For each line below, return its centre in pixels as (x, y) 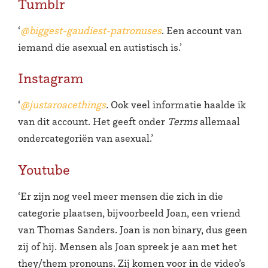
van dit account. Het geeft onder (93, 122)
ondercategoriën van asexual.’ (86, 138)
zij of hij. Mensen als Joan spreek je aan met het (127, 246)
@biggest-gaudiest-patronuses (91, 30)
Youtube (44, 170)
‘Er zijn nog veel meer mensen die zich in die (121, 196)
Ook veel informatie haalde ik (178, 105)
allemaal (219, 122)
